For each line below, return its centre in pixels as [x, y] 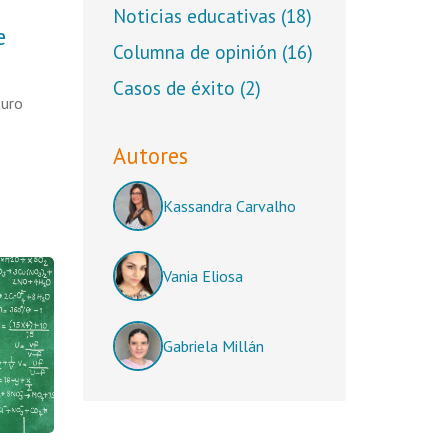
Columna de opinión [197, 51]
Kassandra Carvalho [229, 206]
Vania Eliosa [202, 276]
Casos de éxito [176, 87]
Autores [150, 155]
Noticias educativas [196, 15]
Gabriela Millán [213, 346]
